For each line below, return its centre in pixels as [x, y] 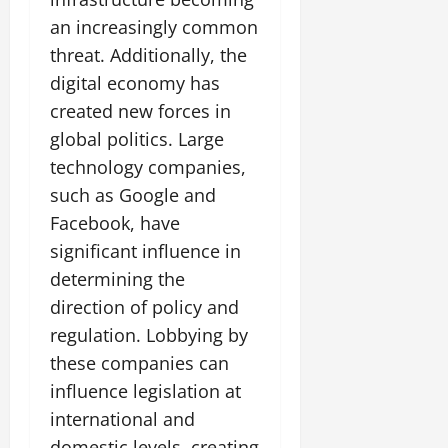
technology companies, [148, 167]
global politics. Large [137, 139]
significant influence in [145, 251]
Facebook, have [115, 223]
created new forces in [140, 111]
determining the [117, 279]
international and [122, 419]
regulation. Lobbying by [149, 335]
